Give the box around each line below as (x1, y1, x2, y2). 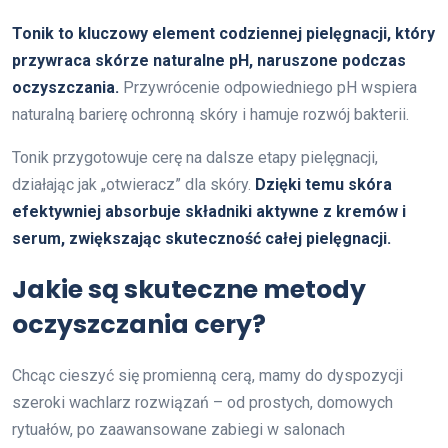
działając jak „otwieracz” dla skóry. (12, 174, 255, 194)
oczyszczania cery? (12, 306, 266, 342)
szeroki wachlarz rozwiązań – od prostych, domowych (12, 392, 393, 412)
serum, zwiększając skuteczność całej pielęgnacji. (12, 228, 391, 248)
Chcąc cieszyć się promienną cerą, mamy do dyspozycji (12, 365, 403, 385)
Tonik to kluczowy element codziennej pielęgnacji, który (12, 23, 435, 43)
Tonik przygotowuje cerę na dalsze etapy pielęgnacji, (12, 147, 378, 167)
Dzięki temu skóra (255, 174, 392, 194)
